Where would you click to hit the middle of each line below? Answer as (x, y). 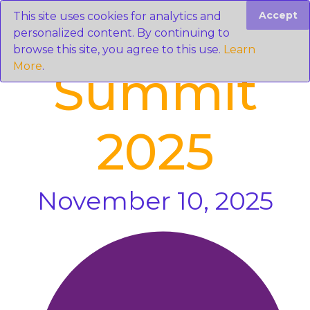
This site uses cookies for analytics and (117, 16)
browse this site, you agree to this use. (118, 49)
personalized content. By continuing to (121, 33)
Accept (278, 15)
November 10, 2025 (155, 200)
